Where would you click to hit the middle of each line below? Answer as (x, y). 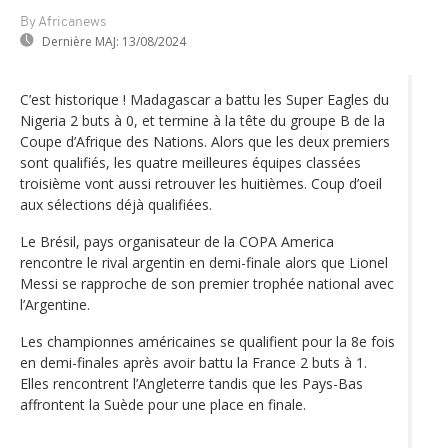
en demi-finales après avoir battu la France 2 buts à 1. (193, 362)
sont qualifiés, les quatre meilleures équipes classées (190, 162)
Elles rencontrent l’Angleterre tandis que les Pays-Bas (191, 383)
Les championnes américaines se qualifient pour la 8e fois (207, 341)
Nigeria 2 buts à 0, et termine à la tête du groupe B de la (202, 120)
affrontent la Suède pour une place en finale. (163, 404)
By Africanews (63, 22)
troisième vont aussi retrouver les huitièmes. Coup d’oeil (201, 183)
